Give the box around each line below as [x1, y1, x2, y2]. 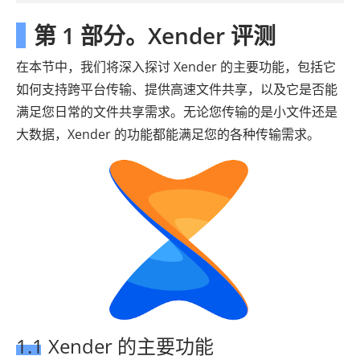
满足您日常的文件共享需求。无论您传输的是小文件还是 [16, 103, 337, 121]
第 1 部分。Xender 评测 [34, 20, 276, 51]
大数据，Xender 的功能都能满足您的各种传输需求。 [16, 125, 320, 143]
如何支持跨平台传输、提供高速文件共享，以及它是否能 [16, 80, 337, 98]
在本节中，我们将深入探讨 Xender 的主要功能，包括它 [16, 58, 336, 76]
